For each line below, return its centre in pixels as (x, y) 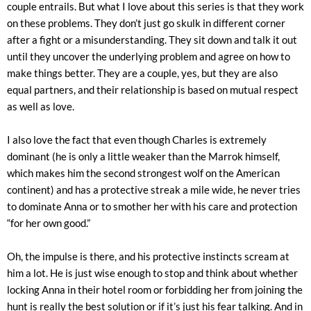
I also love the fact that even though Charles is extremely (137, 140)
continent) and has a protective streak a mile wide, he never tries (154, 190)
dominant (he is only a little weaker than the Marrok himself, (143, 156)
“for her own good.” (49, 223)
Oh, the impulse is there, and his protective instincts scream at (148, 256)
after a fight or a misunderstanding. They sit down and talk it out (152, 40)
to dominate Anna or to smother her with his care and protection (152, 206)
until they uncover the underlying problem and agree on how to (149, 56)
